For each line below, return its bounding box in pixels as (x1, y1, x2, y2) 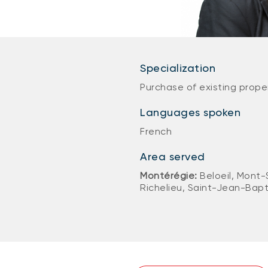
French (140, 126, 172, 137)
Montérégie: (140, 170, 200, 181)
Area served (140, 150, 205, 163)
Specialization (140, 62, 215, 74)
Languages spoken (140, 106, 240, 118)
